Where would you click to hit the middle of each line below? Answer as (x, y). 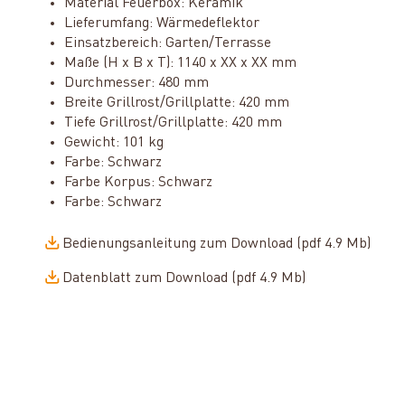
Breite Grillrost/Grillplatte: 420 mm (176, 103)
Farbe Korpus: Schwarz (138, 182)
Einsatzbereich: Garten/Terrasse (167, 43)
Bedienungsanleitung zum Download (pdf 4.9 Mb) (216, 244)
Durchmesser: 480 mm (136, 83)
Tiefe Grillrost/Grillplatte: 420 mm (173, 122)
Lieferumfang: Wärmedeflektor (161, 23)
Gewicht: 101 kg (113, 142)
